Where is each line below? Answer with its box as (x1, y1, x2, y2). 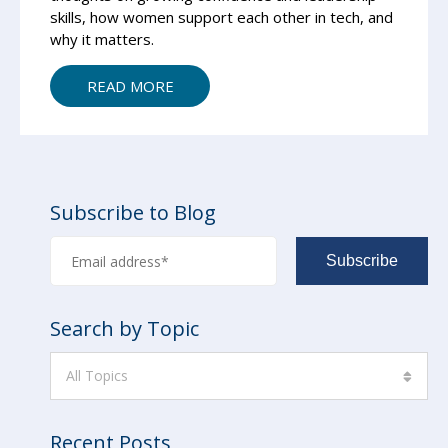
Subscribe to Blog (50, 199, 216, 226)
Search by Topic (50, 315, 199, 342)
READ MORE (86, 76, 174, 96)
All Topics (66, 366, 128, 385)
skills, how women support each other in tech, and (50, 7, 393, 27)
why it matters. (50, 29, 154, 49)
